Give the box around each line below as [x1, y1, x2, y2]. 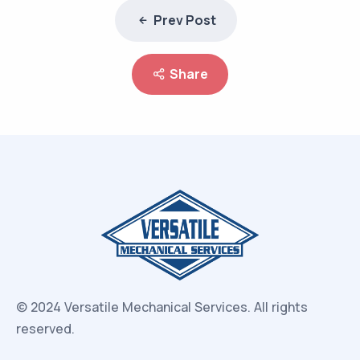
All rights [254, 298, 308, 317]
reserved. [16, 320, 75, 338]
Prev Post [153, 10, 216, 29]
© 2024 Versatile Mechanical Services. [16, 298, 254, 317]
